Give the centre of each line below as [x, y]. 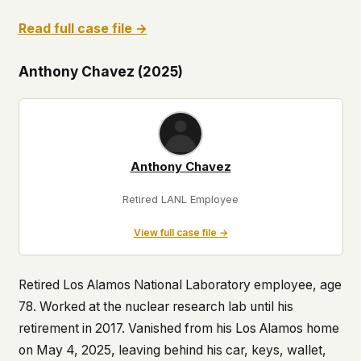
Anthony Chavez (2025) [100, 72]
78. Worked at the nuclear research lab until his [156, 306]
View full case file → [180, 233]
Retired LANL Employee [180, 199]
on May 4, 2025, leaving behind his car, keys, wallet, [172, 350]
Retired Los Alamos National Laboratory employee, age [180, 284]
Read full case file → [83, 29]
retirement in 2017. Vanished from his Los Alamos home [178, 328]
